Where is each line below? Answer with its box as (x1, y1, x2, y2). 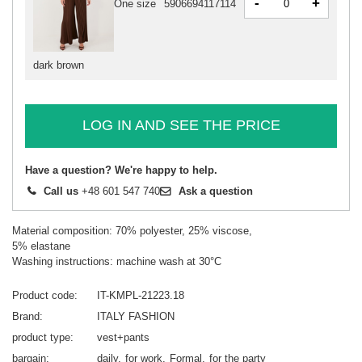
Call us (44, 185, 78, 198)
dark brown (33, 59, 84, 72)
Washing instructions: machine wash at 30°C (12, 255, 221, 268)
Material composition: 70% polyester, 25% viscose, (12, 225, 252, 238)
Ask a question (179, 185, 253, 198)
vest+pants (97, 331, 149, 344)
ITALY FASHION (97, 310, 175, 323)
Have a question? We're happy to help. (25, 164, 217, 177)
